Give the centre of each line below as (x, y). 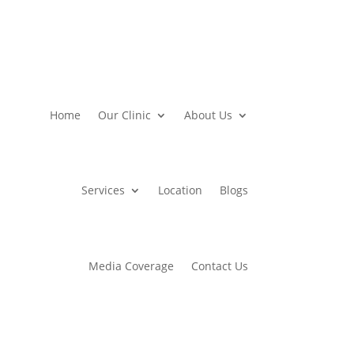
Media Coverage (131, 266)
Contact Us (219, 266)
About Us (208, 115)
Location (180, 190)
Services (103, 190)
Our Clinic (124, 115)
